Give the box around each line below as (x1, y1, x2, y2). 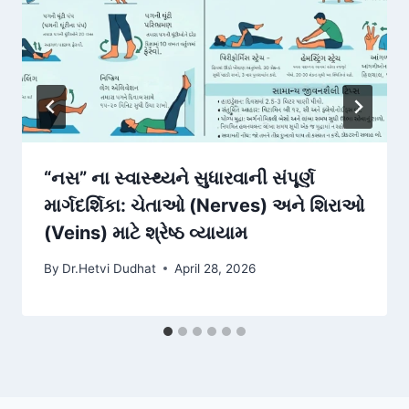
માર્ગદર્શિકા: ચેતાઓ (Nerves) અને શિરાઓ (44, 194, 364, 216)
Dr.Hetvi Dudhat (62, 260, 157, 276)
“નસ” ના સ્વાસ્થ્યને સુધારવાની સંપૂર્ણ (44, 167, 314, 189)
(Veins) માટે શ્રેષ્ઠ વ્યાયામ (44, 222, 247, 244)
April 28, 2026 (174, 260, 257, 276)
